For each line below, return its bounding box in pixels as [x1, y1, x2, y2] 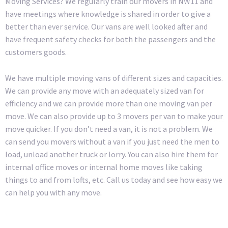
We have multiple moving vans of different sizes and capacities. [5, 72, 223, 83]
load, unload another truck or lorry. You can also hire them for [5, 149, 218, 159]
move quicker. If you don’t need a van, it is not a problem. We [5, 123, 213, 134]
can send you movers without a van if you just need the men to [5, 136, 219, 147]
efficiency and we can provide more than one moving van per [5, 98, 212, 108]
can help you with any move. [5, 187, 102, 197]
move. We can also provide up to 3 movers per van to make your [5, 110, 223, 121]
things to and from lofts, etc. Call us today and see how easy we [5, 174, 222, 185]
